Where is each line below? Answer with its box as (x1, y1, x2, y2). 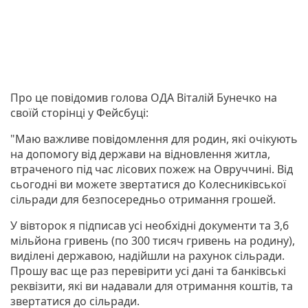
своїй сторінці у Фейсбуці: (10, 104, 148, 120)
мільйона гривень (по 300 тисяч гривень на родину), (10, 232, 295, 248)
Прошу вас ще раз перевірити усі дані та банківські (10, 263, 286, 278)
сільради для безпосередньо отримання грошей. (10, 191, 276, 207)
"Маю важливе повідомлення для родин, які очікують (10, 131, 298, 146)
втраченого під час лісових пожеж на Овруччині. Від (10, 161, 293, 177)
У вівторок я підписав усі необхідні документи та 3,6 (10, 217, 289, 233)
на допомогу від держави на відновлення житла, (10, 146, 270, 162)
